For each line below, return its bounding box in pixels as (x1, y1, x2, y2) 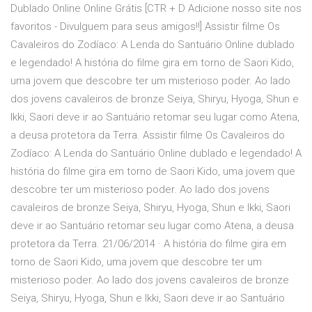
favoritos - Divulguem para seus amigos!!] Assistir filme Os (10, 20, 280, 33)
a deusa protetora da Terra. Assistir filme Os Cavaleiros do (10, 129, 285, 142)
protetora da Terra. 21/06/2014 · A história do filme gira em (10, 237, 286, 251)
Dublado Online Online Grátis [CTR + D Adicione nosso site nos (10, 2, 302, 15)
